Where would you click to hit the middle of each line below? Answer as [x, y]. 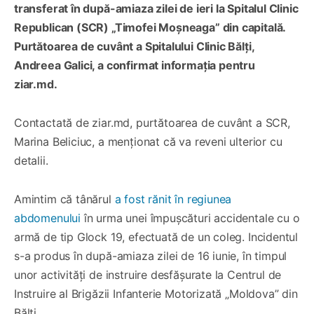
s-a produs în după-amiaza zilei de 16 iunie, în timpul [151, 255]
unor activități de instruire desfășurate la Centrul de [148, 274]
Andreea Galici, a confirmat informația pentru [135, 65]
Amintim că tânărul [64, 199]
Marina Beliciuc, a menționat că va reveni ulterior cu [148, 141]
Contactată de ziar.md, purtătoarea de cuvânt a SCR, [152, 122]
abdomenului [48, 218]
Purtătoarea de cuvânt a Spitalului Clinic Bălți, [134, 46]
